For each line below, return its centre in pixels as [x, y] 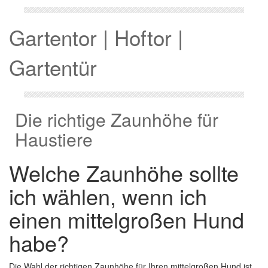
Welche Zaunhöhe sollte [124, 173]
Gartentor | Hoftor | [96, 37]
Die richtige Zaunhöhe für [117, 119]
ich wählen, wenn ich [108, 196]
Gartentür [53, 67]
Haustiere [54, 139]
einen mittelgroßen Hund [127, 219]
